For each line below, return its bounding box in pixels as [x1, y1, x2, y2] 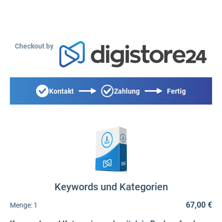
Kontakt [49, 87, 74, 95]
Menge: [10, 201, 32, 209]
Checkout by [15, 42, 54, 50]
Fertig [167, 87, 186, 95]
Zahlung [114, 87, 140, 95]
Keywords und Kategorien [54, 181, 168, 193]
